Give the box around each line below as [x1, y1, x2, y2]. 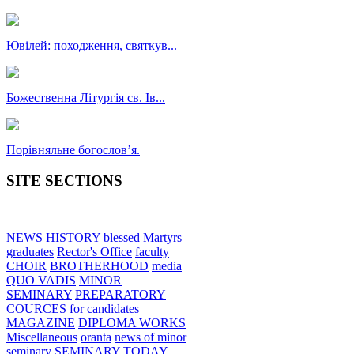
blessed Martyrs [104, 231, 182, 245]
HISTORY [46, 231, 100, 245]
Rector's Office [57, 245, 132, 259]
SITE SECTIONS [6, 171, 122, 189]
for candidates [70, 302, 139, 316]
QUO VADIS [6, 273, 76, 288]
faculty [135, 245, 169, 259]
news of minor [115, 330, 186, 345]
